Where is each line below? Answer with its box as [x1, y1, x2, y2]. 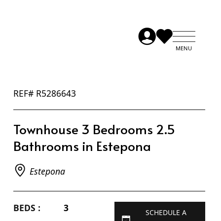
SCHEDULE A [145, 207, 186, 217]
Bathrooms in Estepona [13, 136, 151, 154]
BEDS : [13, 201, 40, 214]
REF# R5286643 [13, 87, 76, 99]
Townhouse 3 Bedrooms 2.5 [13, 119, 175, 138]
